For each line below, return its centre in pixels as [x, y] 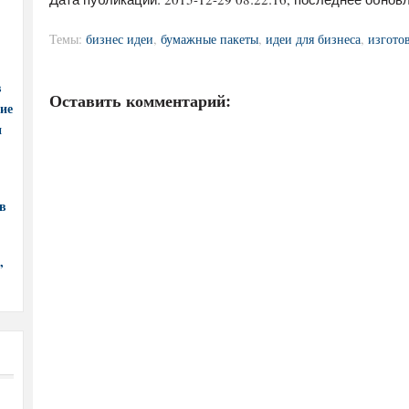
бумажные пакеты [210, 39]
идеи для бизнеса [313, 39]
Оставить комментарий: [140, 100]
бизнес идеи [120, 39]
